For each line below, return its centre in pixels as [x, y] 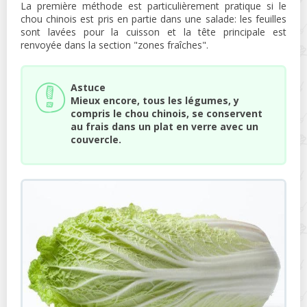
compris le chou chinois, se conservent [167, 114]
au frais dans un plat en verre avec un [164, 127]
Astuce [88, 88]
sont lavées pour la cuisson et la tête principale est [153, 32]
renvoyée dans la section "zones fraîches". [114, 45]
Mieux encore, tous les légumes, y [155, 101]
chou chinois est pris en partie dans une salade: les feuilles [153, 19]
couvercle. [96, 140]
